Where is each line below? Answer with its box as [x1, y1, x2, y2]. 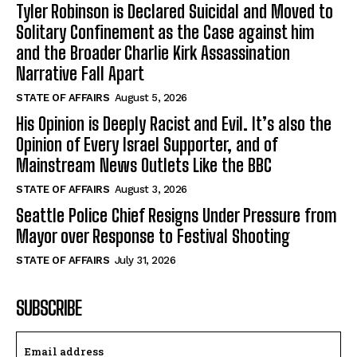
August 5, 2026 [114, 92, 187, 104]
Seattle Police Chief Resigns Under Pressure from [16, 205, 337, 227]
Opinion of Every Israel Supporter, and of [16, 134, 278, 156]
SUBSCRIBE [16, 296, 81, 320]
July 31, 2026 [114, 254, 175, 267]
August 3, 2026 [114, 183, 187, 196]
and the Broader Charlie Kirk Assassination [16, 42, 290, 65]
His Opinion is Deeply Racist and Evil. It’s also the [16, 113, 331, 135]
